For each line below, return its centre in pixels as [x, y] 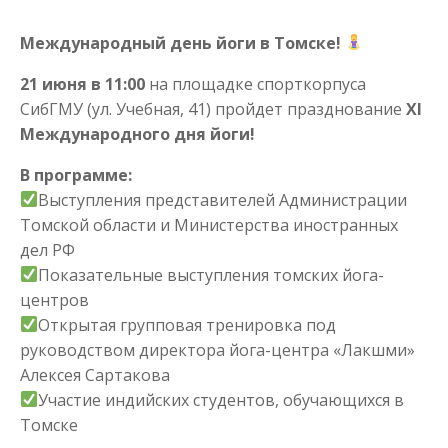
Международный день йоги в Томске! [182, 42]
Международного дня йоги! [137, 133]
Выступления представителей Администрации [223, 199]
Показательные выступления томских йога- [211, 274]
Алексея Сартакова [95, 374]
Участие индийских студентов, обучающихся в [221, 399]
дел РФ [47, 249]
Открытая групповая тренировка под [187, 324]
